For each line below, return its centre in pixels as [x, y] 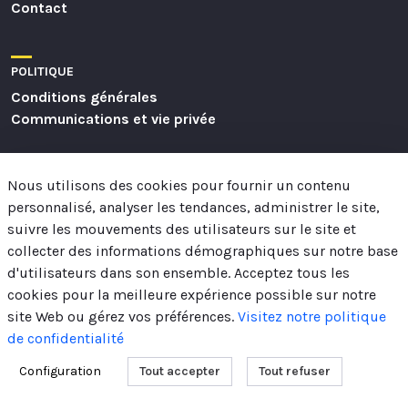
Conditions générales [84, 97]
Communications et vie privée [113, 118]
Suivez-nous [204, 264]
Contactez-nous [204, 220]
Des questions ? [204, 177]
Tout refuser [295, 371]
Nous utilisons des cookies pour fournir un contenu [179, 185]
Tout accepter [180, 371]
